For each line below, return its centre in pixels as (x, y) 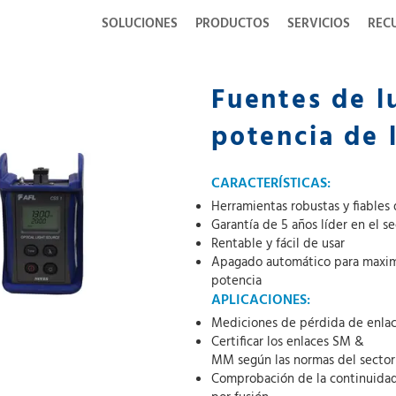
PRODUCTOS (232, 24)
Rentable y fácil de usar (278, 244)
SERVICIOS (319, 24)
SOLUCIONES (140, 24)
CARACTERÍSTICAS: (271, 184)
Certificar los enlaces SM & (288, 342)
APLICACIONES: (261, 301)
